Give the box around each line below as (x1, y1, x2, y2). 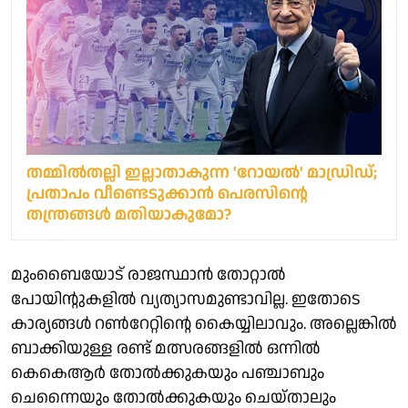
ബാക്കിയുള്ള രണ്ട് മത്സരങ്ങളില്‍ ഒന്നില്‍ (11, 336, 321, 360)
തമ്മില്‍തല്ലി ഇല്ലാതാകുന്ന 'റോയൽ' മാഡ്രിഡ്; (26, 160, 377, 184)
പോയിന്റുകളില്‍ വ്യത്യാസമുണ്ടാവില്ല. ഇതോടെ (11, 287, 361, 311)
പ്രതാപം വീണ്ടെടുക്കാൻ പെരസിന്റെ (26, 181, 308, 205)
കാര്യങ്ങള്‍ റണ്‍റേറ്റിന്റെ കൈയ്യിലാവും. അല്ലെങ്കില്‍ (11, 311, 397, 335)
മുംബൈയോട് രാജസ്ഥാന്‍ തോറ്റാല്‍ (11, 262, 286, 286)
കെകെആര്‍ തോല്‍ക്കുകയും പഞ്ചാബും (11, 361, 324, 384)
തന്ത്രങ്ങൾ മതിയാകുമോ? (26, 202, 231, 226)
